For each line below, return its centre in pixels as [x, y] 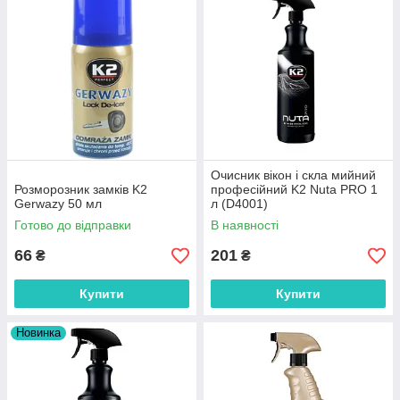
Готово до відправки [73, 225]
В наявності [245, 225]
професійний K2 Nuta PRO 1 [294, 189]
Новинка [38, 333]
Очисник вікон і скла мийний [293, 175]
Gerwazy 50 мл [58, 204]
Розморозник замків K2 [81, 189]
